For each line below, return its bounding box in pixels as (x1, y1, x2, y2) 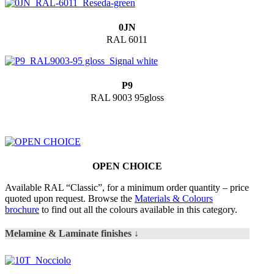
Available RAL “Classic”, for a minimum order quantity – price (5, 182, 249, 193)
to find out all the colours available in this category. (39, 204, 237, 215)
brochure (5, 204, 39, 215)
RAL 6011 (106, 34, 148, 45)
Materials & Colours (135, 193, 213, 204)
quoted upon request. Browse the (5, 193, 135, 204)
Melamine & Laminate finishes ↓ (5, 228, 139, 239)
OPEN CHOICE (92, 160, 162, 171)
